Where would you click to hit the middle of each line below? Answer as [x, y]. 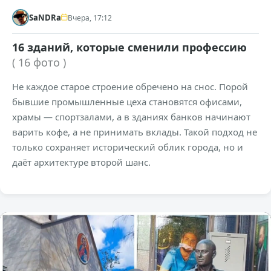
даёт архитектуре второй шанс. [81, 162]
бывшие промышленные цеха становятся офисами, [127, 102]
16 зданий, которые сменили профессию [129, 47]
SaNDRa [45, 18]
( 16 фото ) [39, 62]
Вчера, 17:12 [90, 18]
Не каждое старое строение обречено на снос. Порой [130, 87]
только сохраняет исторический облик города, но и [128, 147]
